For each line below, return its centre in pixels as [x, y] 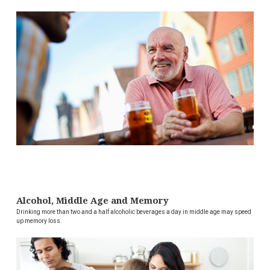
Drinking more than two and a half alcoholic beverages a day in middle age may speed [134, 212]
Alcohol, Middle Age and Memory [93, 200]
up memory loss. [39, 221]
